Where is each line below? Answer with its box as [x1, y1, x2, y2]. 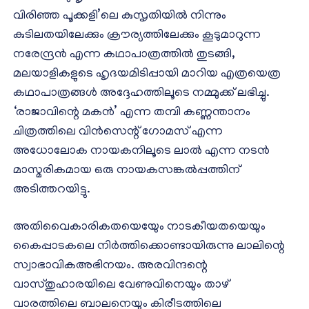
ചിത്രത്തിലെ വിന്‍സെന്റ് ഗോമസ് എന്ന [13, 126, 223, 140]
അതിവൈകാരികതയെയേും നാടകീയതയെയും [13, 221, 266, 235]
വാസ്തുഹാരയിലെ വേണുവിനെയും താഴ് [13, 279, 229, 293]
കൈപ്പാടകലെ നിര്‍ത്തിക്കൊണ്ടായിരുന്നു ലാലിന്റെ [13, 240, 285, 255]
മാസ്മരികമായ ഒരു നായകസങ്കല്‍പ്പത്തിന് [13, 164, 240, 179]
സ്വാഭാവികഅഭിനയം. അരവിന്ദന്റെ [13, 259, 208, 274]
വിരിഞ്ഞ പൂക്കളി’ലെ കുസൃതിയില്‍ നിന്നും [13, 10, 226, 24]
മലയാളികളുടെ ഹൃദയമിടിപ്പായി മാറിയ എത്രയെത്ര [13, 68, 281, 82]
